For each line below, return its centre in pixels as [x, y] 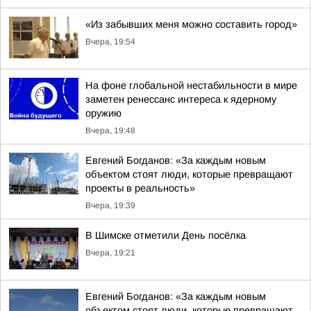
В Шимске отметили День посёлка [166, 235]
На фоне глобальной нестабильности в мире [191, 85]
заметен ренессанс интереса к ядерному [181, 99]
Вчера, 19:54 [110, 42]
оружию [103, 113]
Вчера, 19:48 [110, 131]
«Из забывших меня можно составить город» [191, 24]
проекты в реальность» [140, 188]
